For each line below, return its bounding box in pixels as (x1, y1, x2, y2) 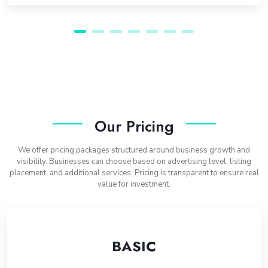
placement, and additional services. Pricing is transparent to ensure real (9, 167, 259, 178)
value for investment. (98, 179, 170, 190)
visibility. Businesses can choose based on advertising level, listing (17, 156, 251, 167)
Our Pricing (94, 115, 174, 137)
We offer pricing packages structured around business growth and (18, 145, 250, 156)
